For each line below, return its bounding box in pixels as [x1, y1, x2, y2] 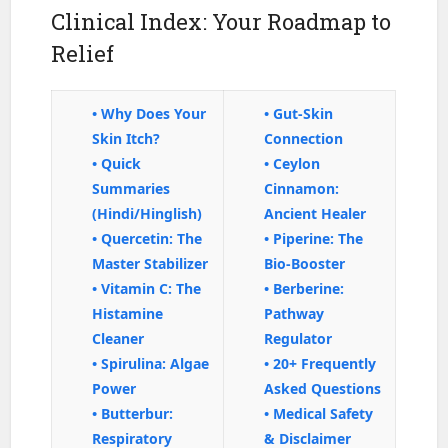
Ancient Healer [264, 203, 367, 223]
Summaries [92, 178, 171, 198]
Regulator [264, 328, 333, 348]
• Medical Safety [264, 403, 374, 423]
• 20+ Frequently [264, 353, 377, 373]
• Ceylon [264, 153, 321, 173]
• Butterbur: [92, 403, 174, 423]
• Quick [92, 153, 142, 173]
